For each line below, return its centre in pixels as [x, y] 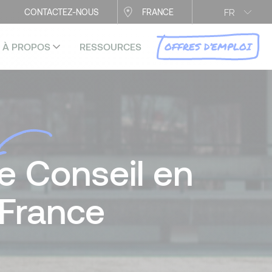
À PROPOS [26, 46]
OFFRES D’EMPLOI [208, 46]
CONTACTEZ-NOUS [62, 12]
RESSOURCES [110, 46]
